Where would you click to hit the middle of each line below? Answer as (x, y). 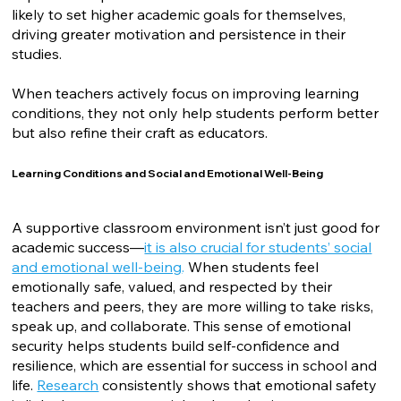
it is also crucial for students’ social (258, 247)
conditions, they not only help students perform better (196, 112)
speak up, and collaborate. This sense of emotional (182, 326)
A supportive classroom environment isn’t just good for (196, 228)
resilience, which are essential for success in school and (195, 366)
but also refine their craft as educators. (140, 132)
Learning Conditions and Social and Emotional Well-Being (168, 173)
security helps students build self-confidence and (176, 346)
